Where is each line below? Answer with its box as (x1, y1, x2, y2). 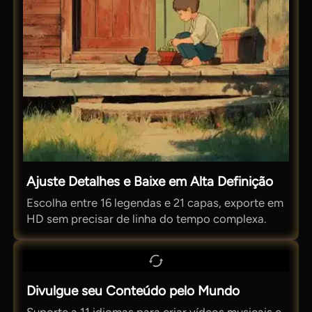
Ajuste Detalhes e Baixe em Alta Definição (26, 173, 274, 189)
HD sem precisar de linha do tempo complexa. (26, 211, 267, 226)
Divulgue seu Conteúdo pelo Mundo (26, 282, 240, 299)
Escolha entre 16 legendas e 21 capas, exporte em (26, 195, 284, 210)
